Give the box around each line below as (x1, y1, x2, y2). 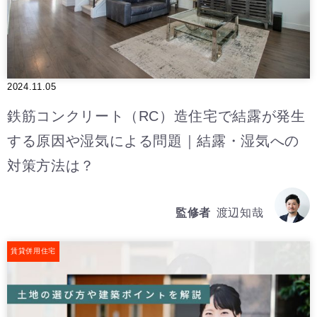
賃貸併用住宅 (11, 247, 57, 255)
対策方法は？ (7, 158, 95, 174)
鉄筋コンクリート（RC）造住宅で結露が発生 (7, 108, 306, 125)
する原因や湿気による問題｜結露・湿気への (7, 133, 299, 149)
